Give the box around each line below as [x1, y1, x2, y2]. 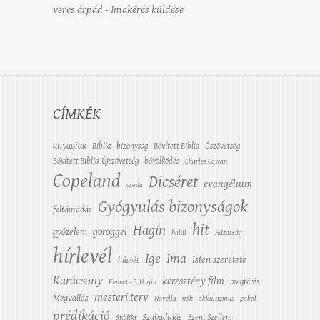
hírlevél [53, 244, 112, 269]
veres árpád [53, 2, 103, 16]
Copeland [53, 169, 121, 193]
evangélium [204, 177, 252, 190]
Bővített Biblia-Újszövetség [53, 155, 139, 166]
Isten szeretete [192, 253, 246, 266]
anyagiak [53, 139, 86, 151]
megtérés [230, 276, 259, 286]
